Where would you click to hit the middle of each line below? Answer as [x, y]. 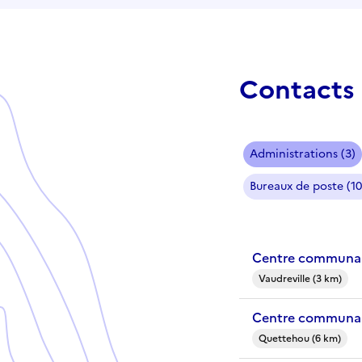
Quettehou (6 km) [300, 338]
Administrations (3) [303, 154]
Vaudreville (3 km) [300, 278]
